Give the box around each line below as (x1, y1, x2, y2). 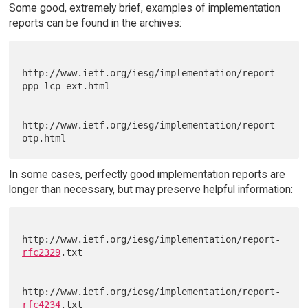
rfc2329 (22, 247, 61, 258)
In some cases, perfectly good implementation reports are (8, 168, 285, 181)
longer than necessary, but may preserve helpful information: (8, 183, 293, 197)
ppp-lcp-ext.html (22, 80, 111, 92)
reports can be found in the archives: (8, 16, 181, 30)
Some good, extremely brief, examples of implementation (8, 1, 280, 15)
